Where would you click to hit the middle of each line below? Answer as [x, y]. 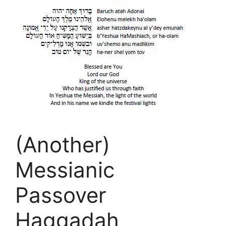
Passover [61, 195]
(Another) [63, 144]
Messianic [65, 169]
